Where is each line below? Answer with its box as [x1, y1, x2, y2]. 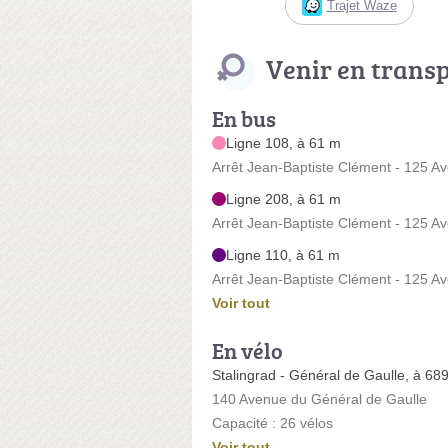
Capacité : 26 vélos [212, 414, 333, 431]
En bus [212, 102, 276, 134]
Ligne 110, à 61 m [226, 246, 340, 263]
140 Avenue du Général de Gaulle [212, 390, 427, 407]
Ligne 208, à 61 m [226, 190, 341, 207]
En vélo [212, 334, 283, 366]
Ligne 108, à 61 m [226, 134, 341, 151]
